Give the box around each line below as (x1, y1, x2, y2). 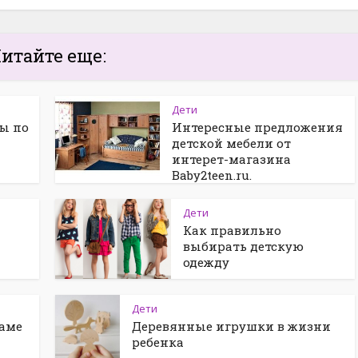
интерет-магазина (172, 151, 291, 167)
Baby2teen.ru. (172, 167, 252, 183)
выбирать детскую (183, 238, 304, 254)
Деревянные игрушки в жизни (132, 318, 331, 334)
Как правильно (183, 222, 281, 238)
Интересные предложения (172, 119, 343, 135)
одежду (183, 254, 229, 270)
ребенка (132, 334, 184, 350)
